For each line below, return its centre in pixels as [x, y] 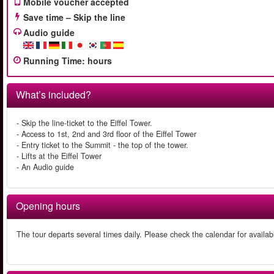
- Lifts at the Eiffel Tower [59, 156]
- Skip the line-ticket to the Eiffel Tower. [84, 123]
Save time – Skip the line [74, 17]
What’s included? [54, 94]
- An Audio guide [45, 167]
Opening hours [48, 206]
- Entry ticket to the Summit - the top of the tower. [102, 145]
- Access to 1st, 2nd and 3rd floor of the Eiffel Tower [106, 134]
